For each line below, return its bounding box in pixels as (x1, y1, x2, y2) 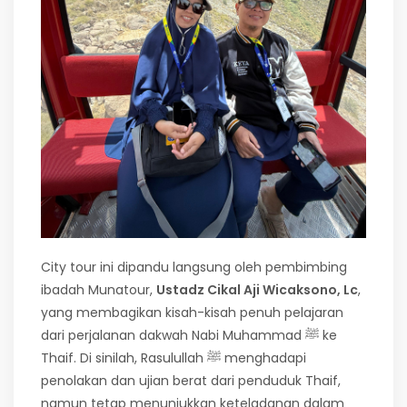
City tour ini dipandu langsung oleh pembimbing (41, 258, 347, 277)
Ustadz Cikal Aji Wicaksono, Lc (156, 281, 358, 300)
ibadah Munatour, (41, 281, 156, 300)
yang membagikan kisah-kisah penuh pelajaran (41, 303, 343, 323)
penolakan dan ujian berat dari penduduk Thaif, (41, 372, 341, 391)
